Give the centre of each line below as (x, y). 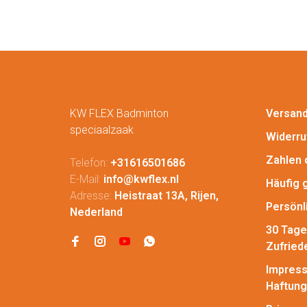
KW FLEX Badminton (119, 113)
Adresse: (92, 195)
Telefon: (90, 162)
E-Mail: (87, 179)
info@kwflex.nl (141, 179)
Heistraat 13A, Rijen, (167, 195)
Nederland (96, 212)
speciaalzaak (102, 130)
